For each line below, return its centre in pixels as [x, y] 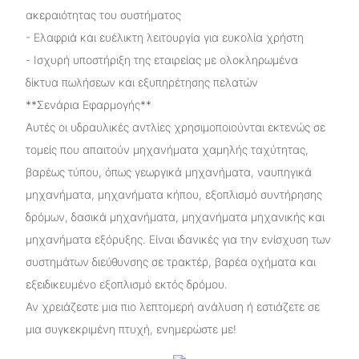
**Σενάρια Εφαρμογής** [88, 104]
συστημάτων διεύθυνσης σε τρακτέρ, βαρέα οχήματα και [170, 261]
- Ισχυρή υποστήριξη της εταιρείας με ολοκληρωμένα [161, 59]
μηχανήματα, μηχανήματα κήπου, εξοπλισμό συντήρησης [173, 194]
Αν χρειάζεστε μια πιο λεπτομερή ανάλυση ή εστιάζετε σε [172, 306]
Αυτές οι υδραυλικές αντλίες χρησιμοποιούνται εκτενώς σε [175, 127]
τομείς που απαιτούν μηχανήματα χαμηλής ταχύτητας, [167, 149]
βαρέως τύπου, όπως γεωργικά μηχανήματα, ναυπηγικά [168, 171]
